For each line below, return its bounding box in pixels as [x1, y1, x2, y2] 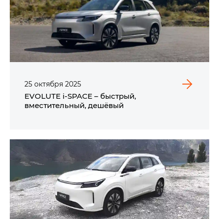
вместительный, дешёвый [24, 100, 124, 110]
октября [34, 79, 63, 88]
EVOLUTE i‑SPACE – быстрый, [24, 90, 136, 101]
